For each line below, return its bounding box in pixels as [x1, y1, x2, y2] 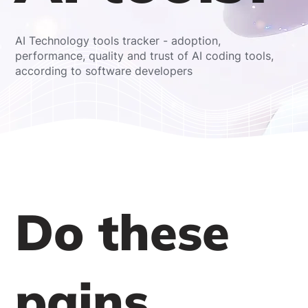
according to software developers [15, 63, 193, 78]
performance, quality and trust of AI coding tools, [15, 48, 274, 63]
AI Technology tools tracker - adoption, [15, 33, 221, 47]
